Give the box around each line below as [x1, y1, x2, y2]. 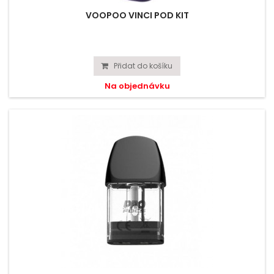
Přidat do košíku [114, 61, 172, 71]
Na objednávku [104, 80, 170, 92]
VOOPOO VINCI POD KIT [85, 9, 189, 21]
